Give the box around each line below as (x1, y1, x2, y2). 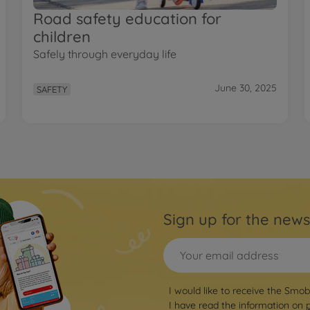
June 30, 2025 (215, 82, 277, 95)
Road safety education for (33, 8, 221, 28)
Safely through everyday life (33, 46, 176, 61)
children (33, 26, 91, 46)
